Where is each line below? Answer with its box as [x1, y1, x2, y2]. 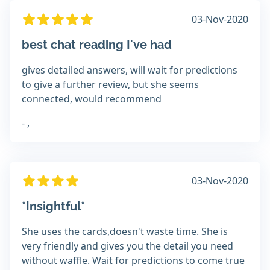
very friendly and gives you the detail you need [22, 239, 233, 253]
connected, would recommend [22, 92, 162, 106]
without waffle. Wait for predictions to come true [22, 254, 245, 268]
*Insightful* [22, 199, 85, 214]
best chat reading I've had [22, 37, 172, 52]
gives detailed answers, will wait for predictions [22, 63, 237, 77]
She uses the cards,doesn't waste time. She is [22, 225, 228, 239]
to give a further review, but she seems [22, 78, 199, 92]
